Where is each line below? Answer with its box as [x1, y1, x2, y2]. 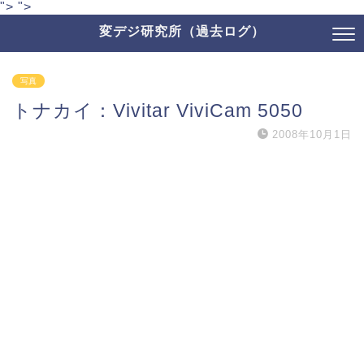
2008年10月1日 [272, 128, 352, 141]
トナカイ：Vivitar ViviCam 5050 [12, 100, 303, 121]
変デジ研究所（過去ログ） [99, 23, 265, 39]
